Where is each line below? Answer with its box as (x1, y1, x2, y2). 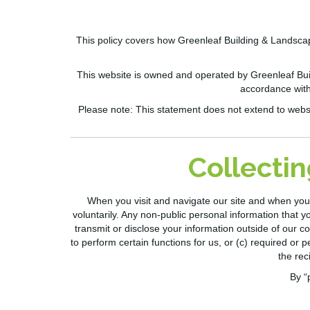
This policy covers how (75, 35, 178, 46)
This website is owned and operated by (76, 69, 250, 81)
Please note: (78, 104, 133, 116)
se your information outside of (149, 223, 282, 235)
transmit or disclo (74, 223, 149, 235)
